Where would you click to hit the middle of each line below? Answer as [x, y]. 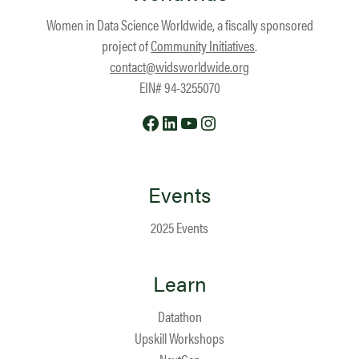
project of [126, 46]
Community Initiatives [203, 46]
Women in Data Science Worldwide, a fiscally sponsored [179, 25]
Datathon [179, 317]
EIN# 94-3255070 [179, 87]
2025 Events [179, 228]
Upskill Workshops [179, 338]
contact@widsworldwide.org [179, 67]
